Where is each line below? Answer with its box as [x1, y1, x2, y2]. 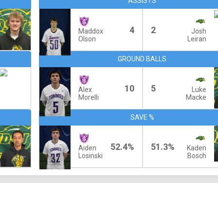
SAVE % [130, 113, 154, 121]
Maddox [78, 27, 103, 35]
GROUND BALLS [118, 55, 167, 63]
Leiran [187, 35, 206, 43]
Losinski [78, 152, 103, 160]
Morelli [78, 93, 99, 101]
